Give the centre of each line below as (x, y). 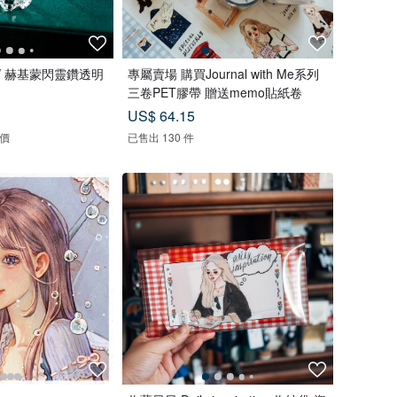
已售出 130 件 (160, 137)
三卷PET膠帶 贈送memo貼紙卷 (214, 93)
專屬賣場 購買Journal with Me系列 (223, 74)
